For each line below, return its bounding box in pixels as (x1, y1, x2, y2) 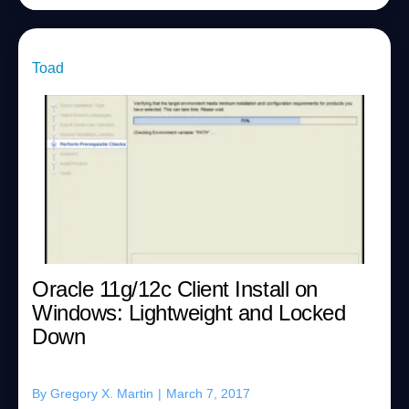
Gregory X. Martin (50, 386, 153, 401)
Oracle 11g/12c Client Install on (32, 277, 318, 301)
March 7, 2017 (166, 386, 250, 401)
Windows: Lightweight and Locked (32, 300, 346, 325)
